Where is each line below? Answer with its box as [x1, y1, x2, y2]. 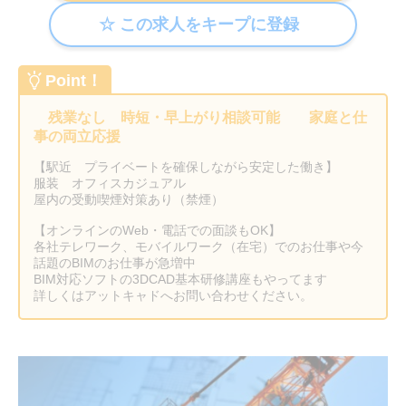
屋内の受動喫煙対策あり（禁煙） [34, 192, 224, 207]
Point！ [45, 72, 102, 90]
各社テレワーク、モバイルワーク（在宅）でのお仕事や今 [34, 239, 363, 254]
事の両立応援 [34, 129, 135, 144]
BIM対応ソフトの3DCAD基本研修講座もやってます [34, 272, 340, 286]
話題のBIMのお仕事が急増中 [34, 256, 208, 270]
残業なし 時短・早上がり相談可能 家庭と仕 [34, 110, 367, 125]
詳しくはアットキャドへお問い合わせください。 [34, 288, 313, 303]
